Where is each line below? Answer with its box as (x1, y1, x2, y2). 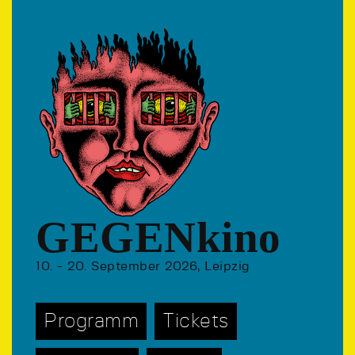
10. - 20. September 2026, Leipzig (36, 260, 250, 273)
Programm (44, 311, 139, 331)
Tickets (162, 311, 229, 331)
